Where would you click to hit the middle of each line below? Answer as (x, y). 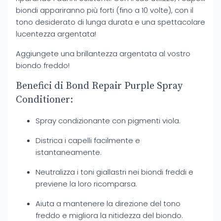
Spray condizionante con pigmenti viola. (108, 121)
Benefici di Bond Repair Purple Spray (99, 86)
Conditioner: (44, 100)
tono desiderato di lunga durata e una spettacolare (110, 22)
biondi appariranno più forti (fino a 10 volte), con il (105, 10)
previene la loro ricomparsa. (86, 184)
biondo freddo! (43, 65)
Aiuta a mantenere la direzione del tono (108, 203)
